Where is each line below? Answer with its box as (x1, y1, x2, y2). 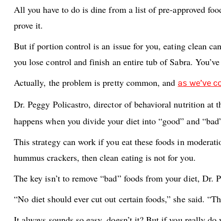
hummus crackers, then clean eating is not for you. (14, 151, 196, 163)
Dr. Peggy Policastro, (14, 98, 94, 110)
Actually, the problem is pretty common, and (14, 76, 178, 88)
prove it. (14, 19, 43, 31)
